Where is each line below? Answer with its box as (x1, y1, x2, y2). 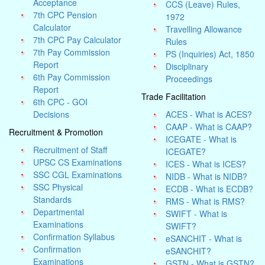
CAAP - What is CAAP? (166, 121, 253, 132)
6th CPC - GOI (33, 96, 88, 108)
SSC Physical (33, 181, 83, 193)
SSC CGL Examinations (33, 169, 122, 180)
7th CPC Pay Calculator (33, 34, 122, 46)
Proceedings (166, 73, 213, 85)
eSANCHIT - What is (166, 232, 243, 244)
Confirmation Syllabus (33, 231, 115, 243)
